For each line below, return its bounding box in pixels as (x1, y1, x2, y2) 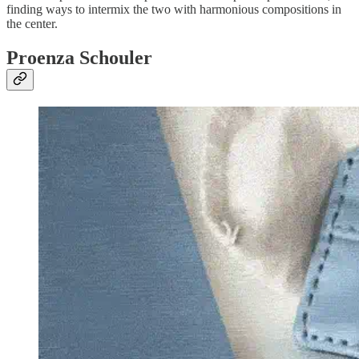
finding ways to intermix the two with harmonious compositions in (6, 2, 341, 16)
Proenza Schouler (6, 46, 152, 68)
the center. (6, 16, 58, 30)
